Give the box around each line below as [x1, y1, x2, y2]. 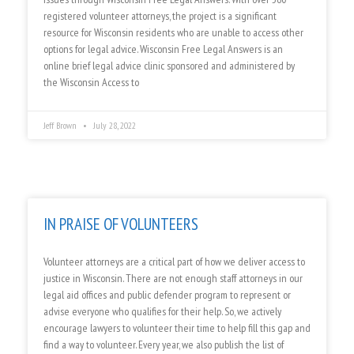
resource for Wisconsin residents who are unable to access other [43, 25, 303, 40]
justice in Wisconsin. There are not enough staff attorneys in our [43, 271, 303, 286]
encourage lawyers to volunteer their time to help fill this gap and [43, 321, 311, 336]
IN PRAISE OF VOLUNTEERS [43, 213, 198, 235]
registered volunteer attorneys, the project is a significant [43, 9, 277, 24]
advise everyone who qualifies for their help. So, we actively [43, 304, 281, 319]
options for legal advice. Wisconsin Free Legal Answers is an [43, 42, 283, 57]
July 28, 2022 [91, 119, 136, 132]
